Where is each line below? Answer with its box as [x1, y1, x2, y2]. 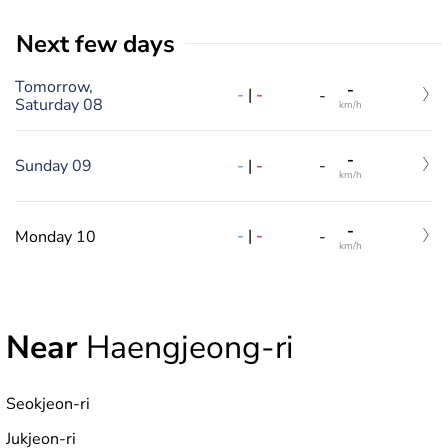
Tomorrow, [15, 75, 93, 98]
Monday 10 [15, 225, 96, 248]
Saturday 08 [15, 93, 103, 116]
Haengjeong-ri [78, 325, 293, 369]
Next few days [34, 27, 175, 60]
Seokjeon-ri [6, 392, 90, 415]
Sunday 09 [15, 155, 92, 178]
